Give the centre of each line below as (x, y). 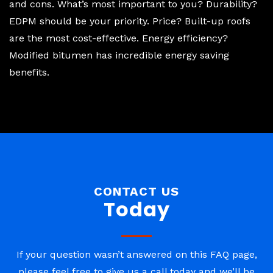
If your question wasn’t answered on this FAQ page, (136, 255)
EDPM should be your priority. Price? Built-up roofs (130, 21)
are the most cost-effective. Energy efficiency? (119, 38)
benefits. (29, 73)
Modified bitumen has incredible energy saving (119, 55)
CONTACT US (136, 192)
